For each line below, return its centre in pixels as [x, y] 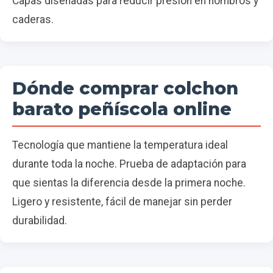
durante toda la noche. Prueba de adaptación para [129, 164]
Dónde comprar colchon [125, 88]
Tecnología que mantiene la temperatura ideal [120, 145]
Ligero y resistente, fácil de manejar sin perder [122, 202]
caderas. [33, 20]
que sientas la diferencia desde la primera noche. [129, 183]
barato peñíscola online [122, 109]
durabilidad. [40, 221]
